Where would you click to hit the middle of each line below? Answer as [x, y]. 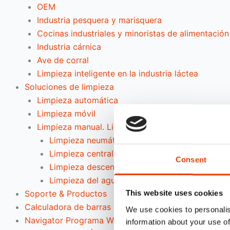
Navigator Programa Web [74, 220]
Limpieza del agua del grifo [102, 180]
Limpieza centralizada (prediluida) [116, 153]
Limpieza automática [78, 100]
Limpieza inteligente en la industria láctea [118, 73]
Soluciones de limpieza [69, 87]
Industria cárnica [69, 46]
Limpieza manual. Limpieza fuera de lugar [118, 127]
